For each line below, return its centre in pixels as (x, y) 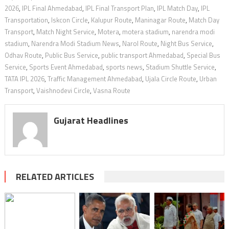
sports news (124, 67)
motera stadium (145, 32)
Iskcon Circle (69, 20)
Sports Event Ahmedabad (66, 67)
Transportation (26, 20)
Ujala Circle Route (170, 79)
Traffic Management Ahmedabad (95, 79)
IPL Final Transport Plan (119, 8)
